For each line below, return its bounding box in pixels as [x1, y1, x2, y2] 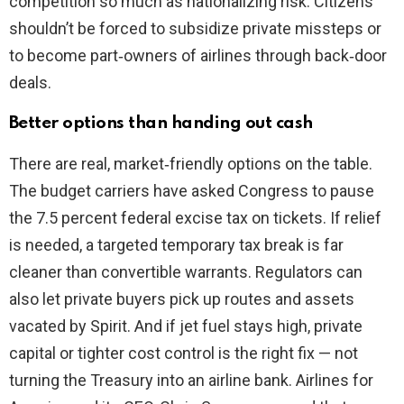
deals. [9, 73, 51, 93]
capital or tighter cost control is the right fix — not [9, 344, 358, 363]
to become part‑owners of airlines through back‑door [9, 46, 387, 66]
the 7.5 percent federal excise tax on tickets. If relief [9, 208, 381, 228]
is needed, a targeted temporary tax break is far [9, 235, 344, 255]
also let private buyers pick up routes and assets [9, 289, 354, 309]
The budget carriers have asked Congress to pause [9, 181, 374, 201]
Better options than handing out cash [9, 115, 313, 133]
